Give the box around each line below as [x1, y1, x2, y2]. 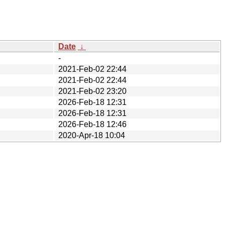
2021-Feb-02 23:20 [58, 86, 127, 95]
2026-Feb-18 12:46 [58, 120, 127, 129]
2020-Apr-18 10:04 [58, 131, 125, 140]
